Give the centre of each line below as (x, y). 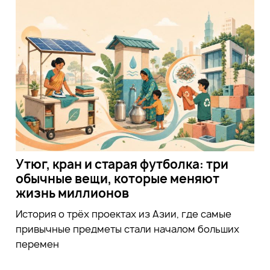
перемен (37, 244)
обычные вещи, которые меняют (117, 178)
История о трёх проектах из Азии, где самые (123, 214)
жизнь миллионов (72, 193)
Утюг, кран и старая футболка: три (122, 164)
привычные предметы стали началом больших (127, 229)
